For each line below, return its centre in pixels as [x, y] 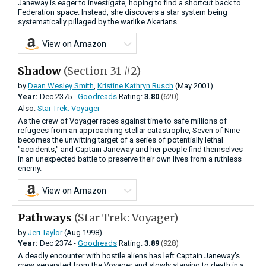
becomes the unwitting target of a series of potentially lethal [121, 140]
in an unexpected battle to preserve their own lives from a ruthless [130, 159]
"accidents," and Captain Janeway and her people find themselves [130, 149]
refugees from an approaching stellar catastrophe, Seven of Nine [129, 130]
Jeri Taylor [45, 232]
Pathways [46, 217]
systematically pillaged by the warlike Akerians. [98, 21]
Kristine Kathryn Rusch [135, 85]
